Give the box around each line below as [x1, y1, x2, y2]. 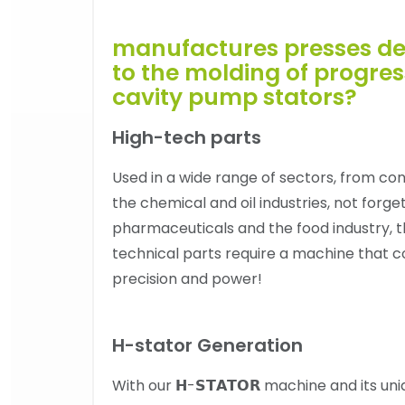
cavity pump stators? [112, 81, 357, 113]
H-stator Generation [112, 333, 303, 358]
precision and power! [112, 268, 266, 289]
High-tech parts [112, 125, 261, 150]
